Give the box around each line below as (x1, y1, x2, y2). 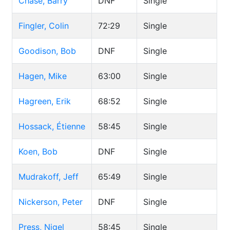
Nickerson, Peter (18, 197, 83, 207)
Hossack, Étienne (18, 121, 85, 131)
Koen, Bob (18, 146, 57, 157)
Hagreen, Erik (18, 96, 71, 106)
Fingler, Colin (18, 21, 69, 31)
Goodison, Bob (18, 46, 76, 56)
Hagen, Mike (18, 71, 67, 81)
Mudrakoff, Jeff (18, 171, 79, 182)
